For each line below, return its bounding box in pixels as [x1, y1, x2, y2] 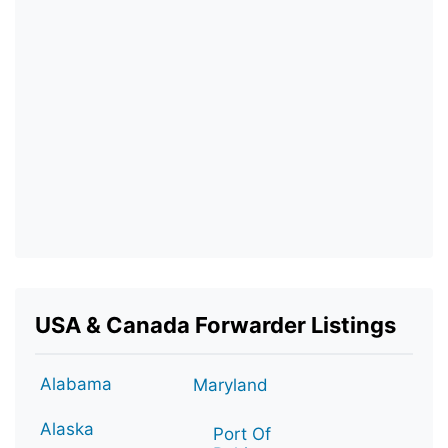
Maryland [193, 374, 268, 395]
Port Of [213, 423, 271, 444]
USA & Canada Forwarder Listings [35, 311, 396, 338]
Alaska [40, 418, 94, 439]
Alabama [40, 373, 112, 394]
